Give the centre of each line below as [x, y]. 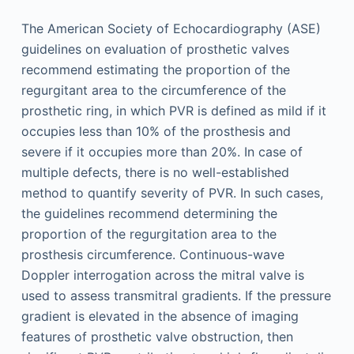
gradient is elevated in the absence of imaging [160, 316]
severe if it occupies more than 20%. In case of [162, 152]
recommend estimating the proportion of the [155, 70]
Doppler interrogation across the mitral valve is [162, 275]
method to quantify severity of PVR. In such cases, [172, 193]
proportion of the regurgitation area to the [149, 234]
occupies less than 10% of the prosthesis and [156, 132]
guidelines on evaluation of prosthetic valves [155, 49]
